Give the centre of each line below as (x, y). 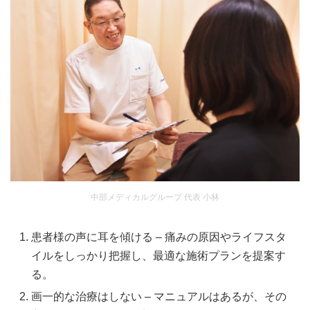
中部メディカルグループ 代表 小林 (155, 197)
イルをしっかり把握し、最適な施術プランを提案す (158, 255)
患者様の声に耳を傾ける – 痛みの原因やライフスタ (159, 237)
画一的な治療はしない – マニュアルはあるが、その (159, 296)
